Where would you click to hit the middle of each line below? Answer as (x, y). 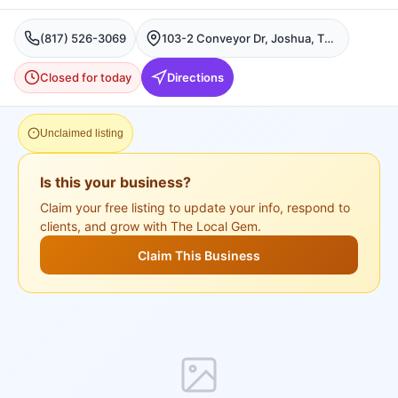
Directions (195, 77)
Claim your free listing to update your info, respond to (195, 207)
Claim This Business (199, 255)
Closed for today (86, 77)
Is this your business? (115, 182)
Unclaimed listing (82, 133)
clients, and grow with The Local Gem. (151, 226)
